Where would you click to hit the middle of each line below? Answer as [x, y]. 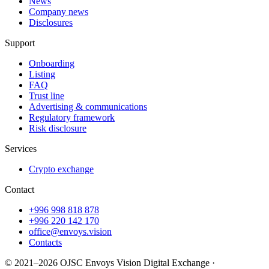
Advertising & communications [88, 107]
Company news [59, 12]
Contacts [45, 243]
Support [20, 43]
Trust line [47, 96]
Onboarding [52, 64]
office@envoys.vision [70, 232]
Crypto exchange [61, 169]
